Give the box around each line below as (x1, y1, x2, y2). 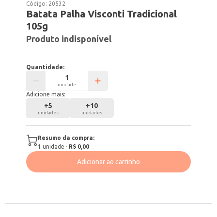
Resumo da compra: (38, 135, 95, 141)
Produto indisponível (26, 34, 112, 44)
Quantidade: (26, 64, 65, 70)
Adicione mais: (26, 91, 66, 97)
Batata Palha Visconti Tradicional (26, 8, 177, 19)
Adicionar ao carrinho (77, 158, 140, 166)
